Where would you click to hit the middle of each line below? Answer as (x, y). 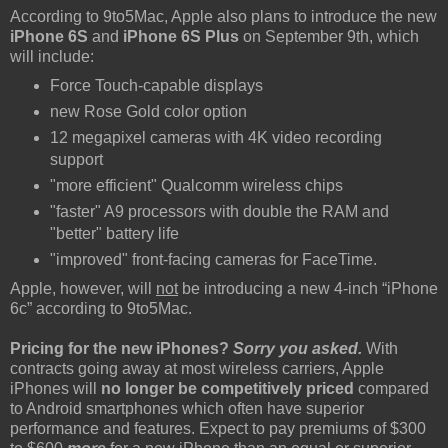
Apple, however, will (83, 288)
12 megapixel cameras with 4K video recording (215, 137)
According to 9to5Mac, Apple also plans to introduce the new (223, 17)
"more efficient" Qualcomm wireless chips (196, 185)
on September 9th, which (329, 37)
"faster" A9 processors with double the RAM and (219, 211)
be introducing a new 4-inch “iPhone (308, 288)
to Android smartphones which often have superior (187, 408)
